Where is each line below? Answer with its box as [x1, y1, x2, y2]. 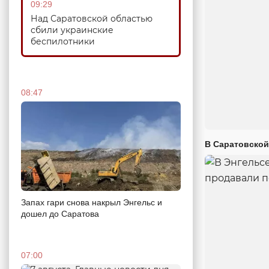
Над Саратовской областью [31, 13, 153, 24]
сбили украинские [31, 24, 113, 35]
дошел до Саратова [21, 209, 99, 219]
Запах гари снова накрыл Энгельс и [21, 198, 162, 208]
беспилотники [31, 35, 95, 47]
